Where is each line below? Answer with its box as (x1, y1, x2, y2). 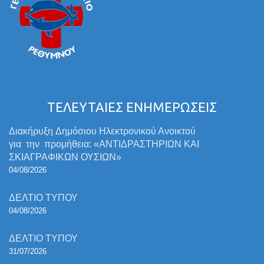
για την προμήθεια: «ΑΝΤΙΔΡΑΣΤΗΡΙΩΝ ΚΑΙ (9, 139, 199, 149)
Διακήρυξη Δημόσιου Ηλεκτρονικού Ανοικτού (9, 126, 196, 136)
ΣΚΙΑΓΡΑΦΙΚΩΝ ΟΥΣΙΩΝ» (9, 152, 121, 162)
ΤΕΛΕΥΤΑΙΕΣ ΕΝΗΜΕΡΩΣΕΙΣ (47, 100, 217, 114)
